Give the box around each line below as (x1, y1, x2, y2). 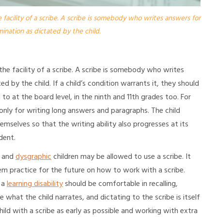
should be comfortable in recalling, (63, 177, 178, 190)
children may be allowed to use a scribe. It (51, 150, 191, 163)
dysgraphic (15, 150, 51, 163)
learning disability (7, 177, 63, 190)
